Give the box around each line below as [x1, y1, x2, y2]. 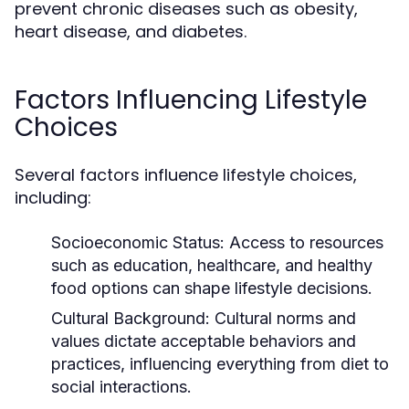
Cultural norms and [210, 309, 356, 328]
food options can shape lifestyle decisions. [51, 278, 372, 298]
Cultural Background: [51, 309, 210, 328]
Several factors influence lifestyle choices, [15, 163, 357, 186]
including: [15, 186, 91, 209]
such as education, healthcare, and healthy [51, 256, 372, 275]
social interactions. [51, 377, 192, 396]
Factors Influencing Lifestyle [15, 82, 367, 118]
